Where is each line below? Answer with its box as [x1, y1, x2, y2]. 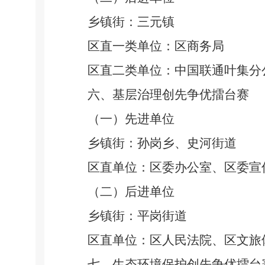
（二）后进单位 [87, 185, 174, 199]
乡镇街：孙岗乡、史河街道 [87, 136, 237, 150]
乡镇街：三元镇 [87, 15, 174, 29]
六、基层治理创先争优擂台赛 [87, 88, 249, 102]
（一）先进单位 [87, 112, 174, 126]
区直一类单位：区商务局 [87, 39, 224, 53]
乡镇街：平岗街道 [87, 209, 187, 223]
